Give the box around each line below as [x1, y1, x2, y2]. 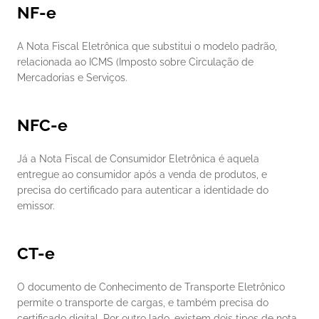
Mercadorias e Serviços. [17, 72, 127, 84]
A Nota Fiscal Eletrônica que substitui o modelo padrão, [17, 41, 277, 53]
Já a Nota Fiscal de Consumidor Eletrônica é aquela [17, 153, 259, 165]
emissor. [17, 200, 55, 212]
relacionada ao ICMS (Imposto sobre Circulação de [17, 56, 253, 68]
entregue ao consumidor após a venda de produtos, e [17, 169, 267, 181]
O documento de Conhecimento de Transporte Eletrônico [17, 281, 285, 293]
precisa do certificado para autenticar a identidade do [17, 184, 268, 197]
